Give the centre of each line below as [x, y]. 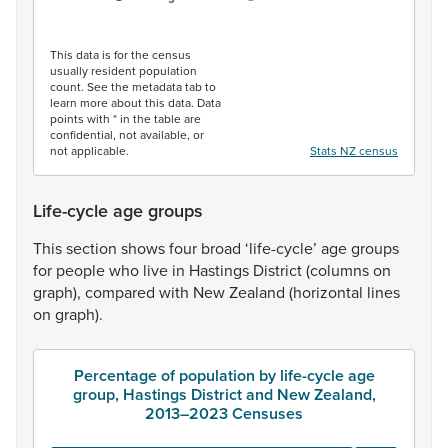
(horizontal [328, 292]
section [93, 248]
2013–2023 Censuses [224, 413]
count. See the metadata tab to [133, 86]
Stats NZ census [354, 150]
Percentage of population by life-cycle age [224, 375]
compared [122, 292]
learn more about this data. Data [135, 102]
